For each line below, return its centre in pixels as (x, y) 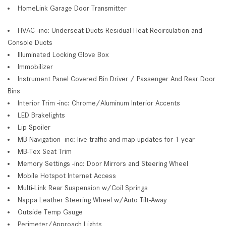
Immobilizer (35, 66)
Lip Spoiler (34, 127)
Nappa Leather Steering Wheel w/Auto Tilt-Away (92, 200)
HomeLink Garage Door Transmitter (72, 8)
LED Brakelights (41, 115)
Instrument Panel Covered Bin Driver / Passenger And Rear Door (117, 78)
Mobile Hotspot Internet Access (67, 175)
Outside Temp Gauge (50, 212)
